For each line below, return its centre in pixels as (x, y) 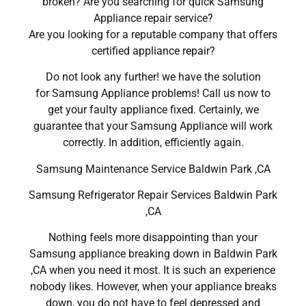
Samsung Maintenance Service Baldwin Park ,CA (153, 169)
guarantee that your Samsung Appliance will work (153, 126)
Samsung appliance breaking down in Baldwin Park (153, 254)
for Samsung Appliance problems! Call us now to (153, 94)
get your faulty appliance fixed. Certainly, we (153, 110)
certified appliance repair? (153, 51)
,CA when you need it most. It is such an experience (153, 270)
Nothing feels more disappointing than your (153, 238)
